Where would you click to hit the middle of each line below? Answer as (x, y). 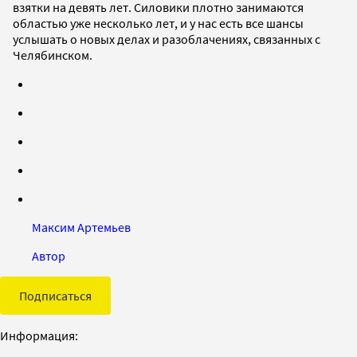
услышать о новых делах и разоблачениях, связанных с (167, 39)
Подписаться (55, 295)
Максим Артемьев (81, 227)
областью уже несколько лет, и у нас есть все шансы (158, 23)
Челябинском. (53, 55)
